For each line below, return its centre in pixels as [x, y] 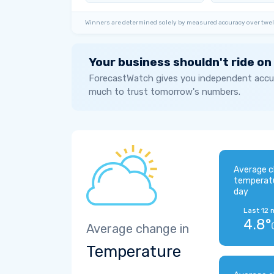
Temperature [134, 252]
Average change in [138, 229]
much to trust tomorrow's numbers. [165, 92]
